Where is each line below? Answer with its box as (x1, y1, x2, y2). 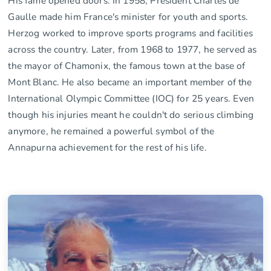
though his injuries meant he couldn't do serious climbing (8, 108, 254, 121)
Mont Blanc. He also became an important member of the (8, 75, 252, 88)
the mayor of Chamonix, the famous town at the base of (8, 59, 246, 72)
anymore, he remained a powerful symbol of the (8, 124, 215, 137)
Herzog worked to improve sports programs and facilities (8, 26, 253, 39)
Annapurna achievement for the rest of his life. (8, 140, 207, 154)
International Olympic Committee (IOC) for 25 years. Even (8, 91, 255, 105)
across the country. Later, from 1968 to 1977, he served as (8, 42, 257, 56)
